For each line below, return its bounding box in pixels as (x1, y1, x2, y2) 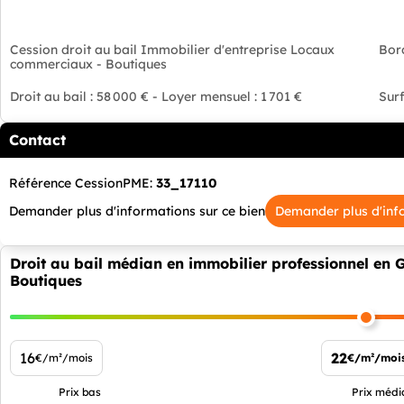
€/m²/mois (35, 351, 93, 365)
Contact (9, 131, 66, 150)
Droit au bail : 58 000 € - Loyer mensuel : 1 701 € (10, 88, 302, 106)
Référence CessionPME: (9, 175, 156, 192)
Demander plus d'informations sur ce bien (9, 203, 265, 220)
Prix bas (59, 385, 101, 399)
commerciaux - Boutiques (10, 56, 167, 73)
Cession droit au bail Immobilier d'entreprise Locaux (10, 41, 335, 59)
